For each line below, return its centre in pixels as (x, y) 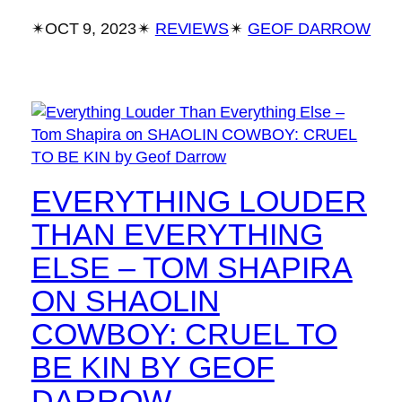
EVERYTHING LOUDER (199, 201)
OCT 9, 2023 (90, 28)
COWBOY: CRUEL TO (184, 333)
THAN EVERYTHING (177, 234)
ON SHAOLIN (125, 300)
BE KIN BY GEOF (153, 367)
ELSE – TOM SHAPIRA (192, 267)
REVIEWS (192, 28)
